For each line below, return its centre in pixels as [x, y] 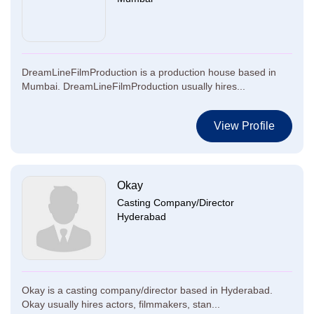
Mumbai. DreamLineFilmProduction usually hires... [134, 86]
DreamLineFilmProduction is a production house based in [149, 72]
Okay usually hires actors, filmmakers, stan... [121, 304]
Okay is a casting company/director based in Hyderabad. [147, 290]
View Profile [244, 126]
